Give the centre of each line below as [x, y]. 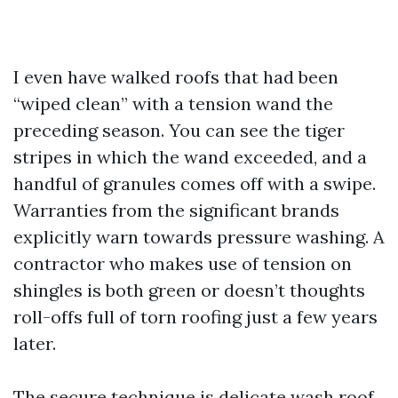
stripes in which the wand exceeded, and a [190, 157]
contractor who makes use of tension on [183, 263]
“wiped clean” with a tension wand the [173, 103]
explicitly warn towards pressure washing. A [199, 237]
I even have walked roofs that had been [176, 77]
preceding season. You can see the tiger [179, 130]
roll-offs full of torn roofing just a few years [195, 317]
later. [35, 343]
